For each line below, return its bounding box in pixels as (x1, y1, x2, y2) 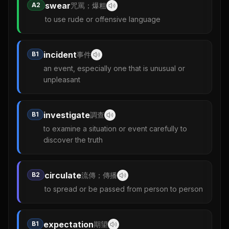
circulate (44, 170, 81, 181)
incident (43, 50, 77, 60)
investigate (43, 110, 90, 121)
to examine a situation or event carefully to (43, 124, 187, 133)
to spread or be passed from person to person (44, 185, 203, 194)
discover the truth (43, 135, 103, 145)
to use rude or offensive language (45, 15, 161, 24)
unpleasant (43, 75, 80, 84)
